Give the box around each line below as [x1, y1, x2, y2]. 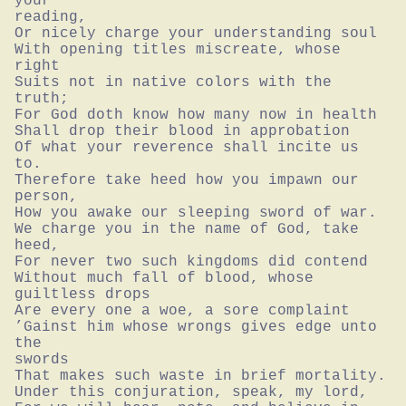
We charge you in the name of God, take [14, 220, 359, 237]
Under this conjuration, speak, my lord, [14, 383, 368, 401]
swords [14, 351, 69, 368]
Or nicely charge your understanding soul [14, 24, 377, 42]
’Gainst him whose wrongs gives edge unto [14, 318, 377, 335]
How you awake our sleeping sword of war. [14, 204, 377, 221]
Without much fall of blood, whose [14, 269, 314, 286]
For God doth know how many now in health [14, 106, 377, 123]
